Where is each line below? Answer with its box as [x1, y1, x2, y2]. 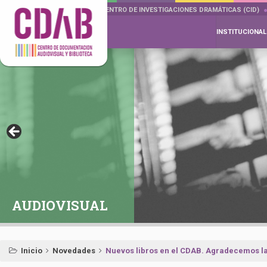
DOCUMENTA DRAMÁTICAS [3, 6, 88, 14]
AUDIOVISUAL [12, 197, 108, 214]
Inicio [21, 246, 42, 255]
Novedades [52, 246, 95, 255]
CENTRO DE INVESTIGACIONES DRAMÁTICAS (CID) [101, 6, 259, 14]
